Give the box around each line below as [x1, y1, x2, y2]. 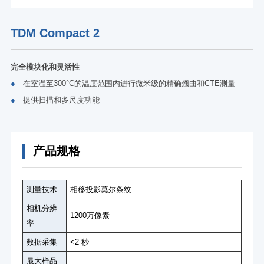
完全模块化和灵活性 [10, 62, 80, 71]
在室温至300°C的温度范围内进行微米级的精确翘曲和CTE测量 [15, 78, 235, 88]
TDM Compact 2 [10, 26, 100, 39]
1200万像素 [70, 210, 110, 220]
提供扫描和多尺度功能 [15, 95, 100, 104]
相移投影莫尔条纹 [70, 184, 131, 194]
